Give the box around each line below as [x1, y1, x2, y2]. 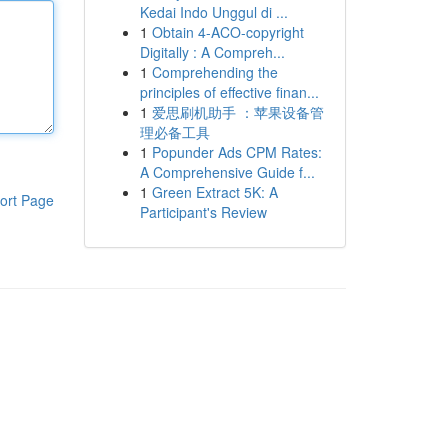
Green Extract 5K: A [151, 182, 278, 202]
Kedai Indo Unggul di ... [139, 2, 288, 22]
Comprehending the [151, 62, 278, 82]
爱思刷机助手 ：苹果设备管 [151, 102, 324, 122]
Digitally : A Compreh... [139, 42, 285, 62]
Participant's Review [139, 202, 267, 222]
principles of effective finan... [139, 82, 319, 102]
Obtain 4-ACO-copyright [151, 22, 304, 42]
